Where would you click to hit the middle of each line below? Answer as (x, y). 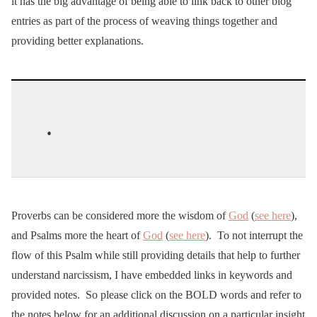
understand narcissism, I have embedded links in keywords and (152, 275)
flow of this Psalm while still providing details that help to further (156, 255)
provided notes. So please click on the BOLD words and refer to (156, 295)
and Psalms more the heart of (77, 236)
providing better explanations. (77, 41)
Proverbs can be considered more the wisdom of (120, 216)
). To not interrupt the (254, 236)
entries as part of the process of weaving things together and (144, 21)
